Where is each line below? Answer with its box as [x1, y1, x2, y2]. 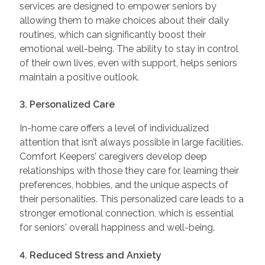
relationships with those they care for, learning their [19, 165, 239, 177]
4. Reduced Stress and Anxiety [19, 249, 161, 261]
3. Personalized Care [19, 99, 115, 111]
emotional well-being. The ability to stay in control [19, 43, 238, 54]
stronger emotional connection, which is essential [19, 208, 234, 219]
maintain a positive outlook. [19, 72, 139, 83]
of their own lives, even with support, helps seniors [19, 57, 237, 69]
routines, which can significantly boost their [19, 29, 206, 40]
